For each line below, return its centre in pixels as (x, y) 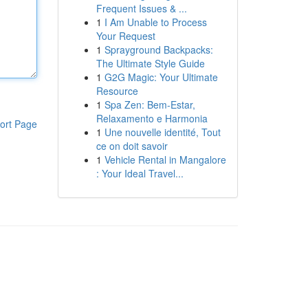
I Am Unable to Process (155, 22)
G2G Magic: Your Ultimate (161, 77)
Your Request (125, 36)
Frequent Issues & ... (141, 8)
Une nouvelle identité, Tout (162, 132)
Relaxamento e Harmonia (152, 118)
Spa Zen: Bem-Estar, (150, 104)
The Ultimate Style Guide (150, 63)
